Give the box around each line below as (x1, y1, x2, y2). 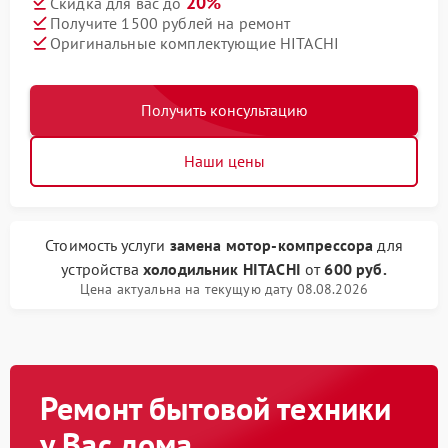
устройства (61, 259, 143, 279)
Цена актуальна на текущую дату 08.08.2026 (79, 280, 369, 298)
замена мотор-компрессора (169, 235, 374, 255)
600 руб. (324, 259, 387, 279)
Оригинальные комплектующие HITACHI (50, 32, 340, 53)
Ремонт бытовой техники (40, 387, 392, 429)
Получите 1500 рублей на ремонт (50, 12, 291, 33)
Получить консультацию (140, 100, 308, 120)
